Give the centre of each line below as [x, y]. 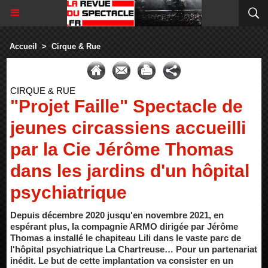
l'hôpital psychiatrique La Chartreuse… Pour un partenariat [134, 249]
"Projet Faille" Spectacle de [127, 106]
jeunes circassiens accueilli [128, 128]
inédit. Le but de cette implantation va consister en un [122, 261]
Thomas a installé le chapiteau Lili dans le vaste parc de [126, 238]
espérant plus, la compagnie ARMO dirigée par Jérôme [124, 226]
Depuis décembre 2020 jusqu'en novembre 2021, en [117, 215]
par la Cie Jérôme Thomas [122, 149]
